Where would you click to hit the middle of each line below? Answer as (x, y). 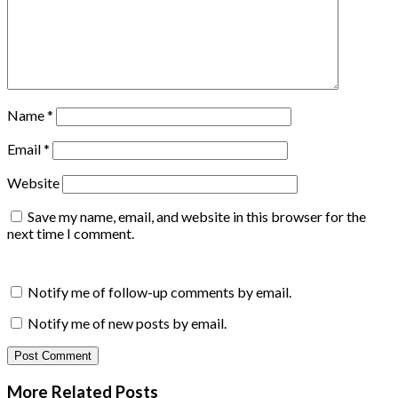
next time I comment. (71, 233)
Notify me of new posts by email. (127, 322)
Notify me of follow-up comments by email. (159, 291)
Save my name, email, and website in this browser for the (197, 216)
